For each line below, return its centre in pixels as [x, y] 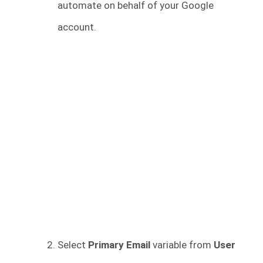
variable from [183, 245]
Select [72, 245]
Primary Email [119, 245]
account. [77, 27]
